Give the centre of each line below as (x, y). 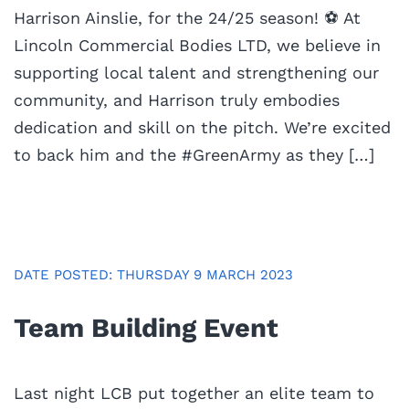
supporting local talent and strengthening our (196, 72)
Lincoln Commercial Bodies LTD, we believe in (197, 45)
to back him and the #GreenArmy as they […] (194, 154)
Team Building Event (146, 327)
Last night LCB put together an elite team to (194, 393)
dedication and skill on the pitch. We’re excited (202, 127)
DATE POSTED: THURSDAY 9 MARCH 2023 (153, 274)
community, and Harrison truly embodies (177, 100)
